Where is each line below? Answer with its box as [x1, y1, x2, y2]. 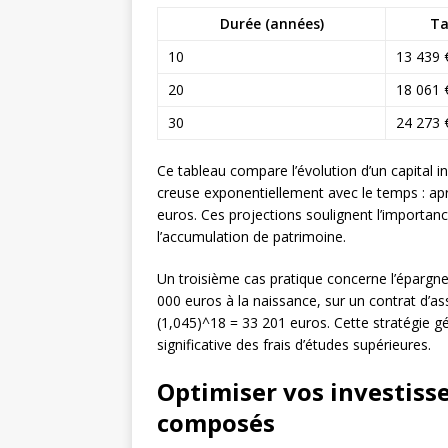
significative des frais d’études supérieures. [157, 335, 431, 355]
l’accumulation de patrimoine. [157, 227, 346, 247]
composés [157, 406, 275, 440]
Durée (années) [219, 14, 324, 34]
